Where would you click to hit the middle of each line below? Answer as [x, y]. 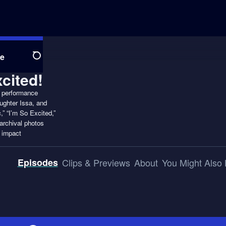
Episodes [38, 162]
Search [45, 61]
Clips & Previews [96, 162]
